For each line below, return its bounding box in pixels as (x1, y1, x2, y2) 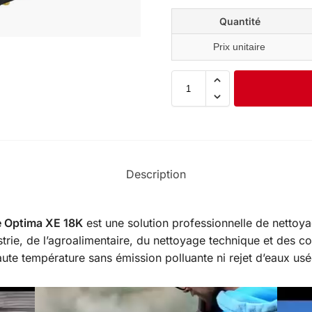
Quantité (219, 15, 261, 28)
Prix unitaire (213, 41, 266, 53)
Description (126, 167, 186, 182)
